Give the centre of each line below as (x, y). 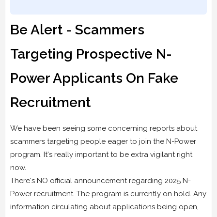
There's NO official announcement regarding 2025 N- (101, 181)
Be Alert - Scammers (77, 30)
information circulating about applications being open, (104, 207)
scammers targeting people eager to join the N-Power (103, 142)
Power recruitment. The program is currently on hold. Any (108, 194)
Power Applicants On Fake (94, 78)
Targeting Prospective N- (91, 54)
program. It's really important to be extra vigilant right (101, 155)
